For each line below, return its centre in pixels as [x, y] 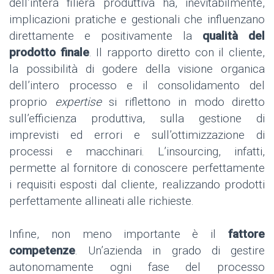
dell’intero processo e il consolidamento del [137, 86]
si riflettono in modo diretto [183, 102]
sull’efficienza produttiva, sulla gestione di [137, 119]
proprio [32, 102]
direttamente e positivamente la [106, 36]
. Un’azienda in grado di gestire [170, 251]
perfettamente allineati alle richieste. [102, 201]
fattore [246, 234]
